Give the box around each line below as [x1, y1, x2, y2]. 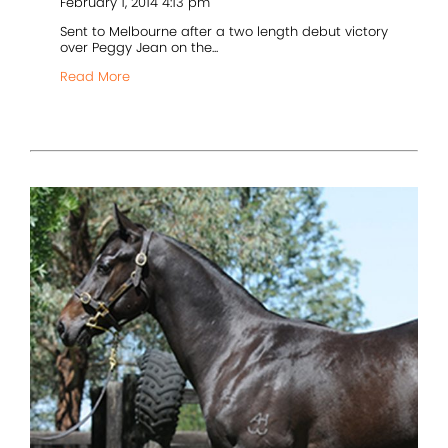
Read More [60, 66, 130, 86]
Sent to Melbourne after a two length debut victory [60, 21, 388, 41]
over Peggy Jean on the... [60, 37, 218, 57]
